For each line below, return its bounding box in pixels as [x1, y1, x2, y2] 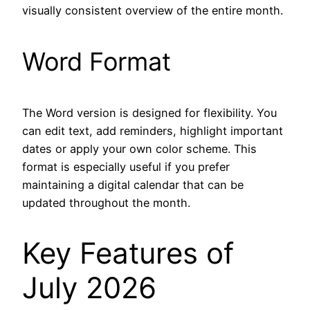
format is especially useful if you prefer [22, 160, 230, 174]
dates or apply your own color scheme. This [22, 142, 257, 156]
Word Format [22, 46, 171, 77]
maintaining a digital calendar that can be [22, 178, 244, 192]
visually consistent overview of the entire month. [22, 3, 283, 18]
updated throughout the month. [22, 196, 190, 210]
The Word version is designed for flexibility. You [22, 106, 277, 120]
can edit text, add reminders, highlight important [22, 124, 283, 138]
